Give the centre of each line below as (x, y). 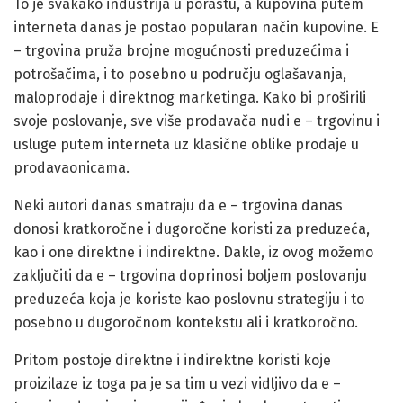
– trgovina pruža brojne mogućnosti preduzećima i (181, 50)
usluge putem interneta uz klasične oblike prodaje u (186, 144)
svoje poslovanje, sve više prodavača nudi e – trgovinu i (197, 121)
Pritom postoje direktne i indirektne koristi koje (172, 360)
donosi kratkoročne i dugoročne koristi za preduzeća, (192, 228)
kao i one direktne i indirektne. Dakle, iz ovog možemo (193, 252)
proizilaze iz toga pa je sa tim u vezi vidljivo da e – (177, 383)
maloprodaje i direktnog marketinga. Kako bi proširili (190, 97)
